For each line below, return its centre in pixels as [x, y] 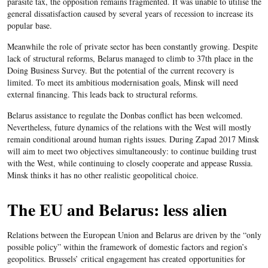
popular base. [29, 25]
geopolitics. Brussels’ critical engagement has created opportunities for [126, 259]
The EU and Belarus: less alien [117, 210]
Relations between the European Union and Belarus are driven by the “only [134, 235]
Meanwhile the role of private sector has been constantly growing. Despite [132, 46]
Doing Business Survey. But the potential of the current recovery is [120, 70]
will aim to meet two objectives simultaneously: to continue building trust [132, 151]
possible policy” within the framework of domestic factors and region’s [127, 247]
